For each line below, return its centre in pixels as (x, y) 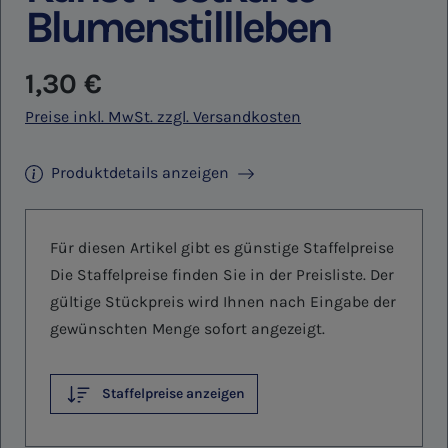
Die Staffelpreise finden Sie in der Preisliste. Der (222, 275)
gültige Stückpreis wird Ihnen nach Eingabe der (223, 302)
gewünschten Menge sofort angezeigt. (187, 329)
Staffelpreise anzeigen (172, 393)
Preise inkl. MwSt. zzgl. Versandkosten (163, 116)
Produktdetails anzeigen (140, 172)
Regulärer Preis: (81, 73)
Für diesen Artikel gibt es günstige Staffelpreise (222, 248)
